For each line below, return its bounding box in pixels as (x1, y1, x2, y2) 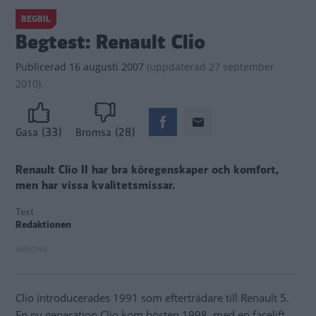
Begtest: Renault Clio (16, 29, 205, 56)
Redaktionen (16, 218, 71, 232)
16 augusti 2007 (66, 60, 144, 73)
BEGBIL (21, 13, 51, 25)
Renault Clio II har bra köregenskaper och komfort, (16, 162, 279, 178)
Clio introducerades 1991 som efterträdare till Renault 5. (16, 291, 289, 305)
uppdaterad (150, 60, 206, 73)
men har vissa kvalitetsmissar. (16, 178, 182, 194)
